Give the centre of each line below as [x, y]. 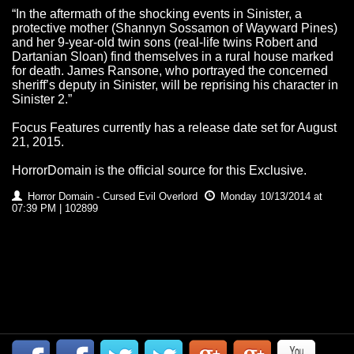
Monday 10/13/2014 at [270, 197]
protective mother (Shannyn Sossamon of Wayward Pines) [175, 28]
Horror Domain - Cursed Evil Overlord [113, 197]
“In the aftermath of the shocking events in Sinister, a [157, 14]
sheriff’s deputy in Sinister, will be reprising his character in [175, 85]
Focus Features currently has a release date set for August [174, 128]
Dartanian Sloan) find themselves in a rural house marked [173, 57]
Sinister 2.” [42, 100]
